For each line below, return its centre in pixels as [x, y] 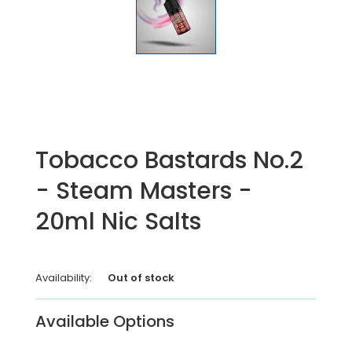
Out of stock [141, 277]
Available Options [105, 321]
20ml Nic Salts [118, 221]
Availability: [64, 277]
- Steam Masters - [144, 191]
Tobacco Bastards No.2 [169, 160]
